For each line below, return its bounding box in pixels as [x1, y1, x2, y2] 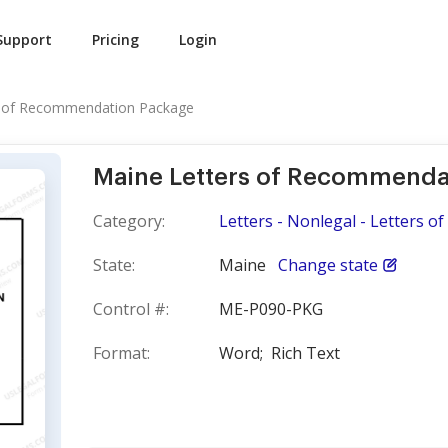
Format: [93, 342, 150, 364]
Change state [278, 254, 378, 276]
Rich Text [271, 342, 340, 364]
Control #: [93, 298, 169, 320]
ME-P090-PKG [219, 298, 323, 320]
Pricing [92, 30, 139, 49]
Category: [93, 210, 165, 232]
